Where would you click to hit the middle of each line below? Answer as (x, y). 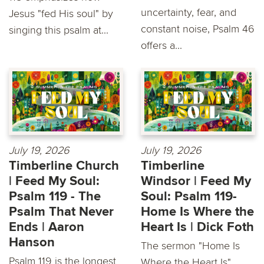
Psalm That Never (61, 212)
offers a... (161, 45)
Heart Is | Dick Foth (197, 227)
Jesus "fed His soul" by (61, 13)
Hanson (32, 242)
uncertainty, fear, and (189, 12)
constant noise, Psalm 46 (198, 29)
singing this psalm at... (59, 30)
